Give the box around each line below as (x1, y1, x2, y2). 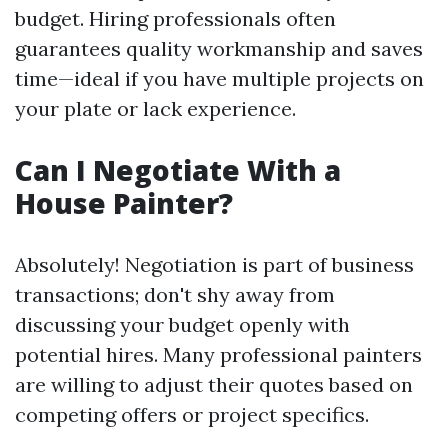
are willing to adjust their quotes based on (15, 372, 413, 397)
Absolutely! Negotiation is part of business (15, 252, 414, 277)
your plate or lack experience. (15, 96, 296, 121)
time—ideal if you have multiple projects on (15, 66, 424, 91)
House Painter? (15, 184, 233, 222)
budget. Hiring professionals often (15, 6, 336, 31)
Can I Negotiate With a (15, 151, 341, 189)
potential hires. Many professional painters (15, 342, 422, 367)
